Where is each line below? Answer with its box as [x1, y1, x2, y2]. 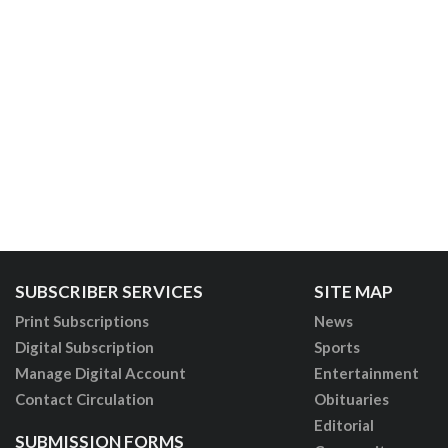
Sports [313, 338, 360, 357]
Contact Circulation [14, 390, 154, 409]
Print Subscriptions [14, 312, 149, 331]
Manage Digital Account [14, 364, 186, 383]
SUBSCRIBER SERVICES [14, 281, 203, 303]
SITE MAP [313, 281, 393, 303]
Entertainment [313, 364, 419, 383]
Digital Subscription [14, 338, 154, 357]
